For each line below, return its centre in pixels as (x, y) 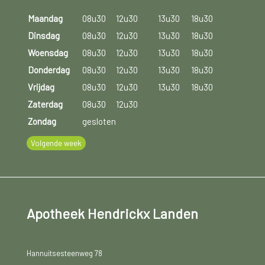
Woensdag (48, 52)
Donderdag (49, 70)
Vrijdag (41, 87)
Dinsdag (43, 35)
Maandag (45, 18)
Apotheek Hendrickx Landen (112, 214)
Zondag (42, 121)
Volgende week (56, 143)
